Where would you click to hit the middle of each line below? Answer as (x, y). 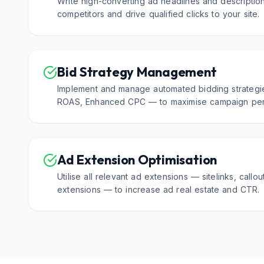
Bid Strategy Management (137, 72)
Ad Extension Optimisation (137, 160)
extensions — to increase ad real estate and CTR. (159, 189)
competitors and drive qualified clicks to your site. (159, 14)
